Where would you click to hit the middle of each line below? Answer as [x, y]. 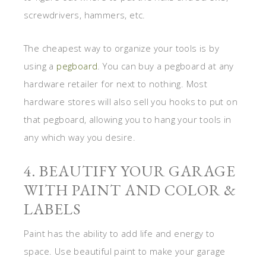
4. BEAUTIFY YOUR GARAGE [130, 171]
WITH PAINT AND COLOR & [130, 190]
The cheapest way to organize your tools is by [121, 48]
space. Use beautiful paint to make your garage [125, 251]
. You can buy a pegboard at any [166, 66]
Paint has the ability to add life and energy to [119, 234]
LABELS [52, 209]
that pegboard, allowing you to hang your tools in [128, 120]
